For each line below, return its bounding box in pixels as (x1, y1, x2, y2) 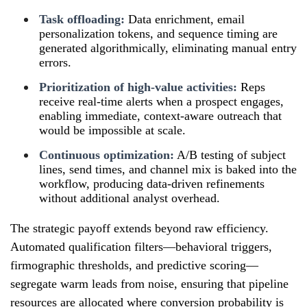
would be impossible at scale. (39, 123, 186, 137)
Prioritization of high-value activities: (39, 79, 237, 94)
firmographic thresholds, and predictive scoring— (10, 258, 258, 272)
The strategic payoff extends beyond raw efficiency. (10, 221, 269, 235)
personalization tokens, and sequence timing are (39, 26, 278, 40)
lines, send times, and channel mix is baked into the (39, 162, 297, 176)
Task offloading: (39, 12, 125, 26)
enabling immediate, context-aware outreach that (39, 108, 282, 123)
